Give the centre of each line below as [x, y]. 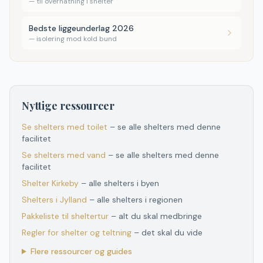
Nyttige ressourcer [68, 106]
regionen [165, 200]
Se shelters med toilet [65, 127]
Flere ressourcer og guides [81, 251]
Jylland [73, 200]
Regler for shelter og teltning [77, 232]
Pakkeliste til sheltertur [65, 216]
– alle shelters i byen [120, 183]
